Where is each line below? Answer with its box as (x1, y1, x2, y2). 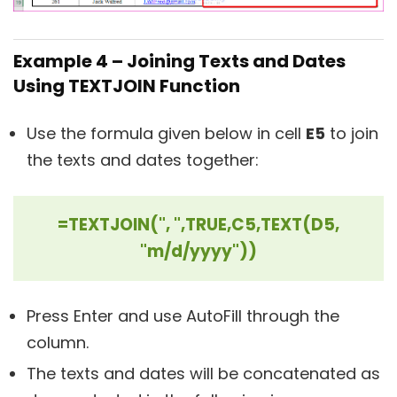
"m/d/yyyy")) (140, 238, 257, 263)
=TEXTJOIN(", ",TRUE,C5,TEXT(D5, (58, 212, 339, 237)
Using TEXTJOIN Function (13, 73, 240, 98)
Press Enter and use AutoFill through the (27, 304, 339, 327)
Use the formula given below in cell (27, 121, 306, 144)
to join (325, 121, 378, 144)
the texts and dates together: (27, 148, 259, 171)
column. (27, 331, 89, 354)
